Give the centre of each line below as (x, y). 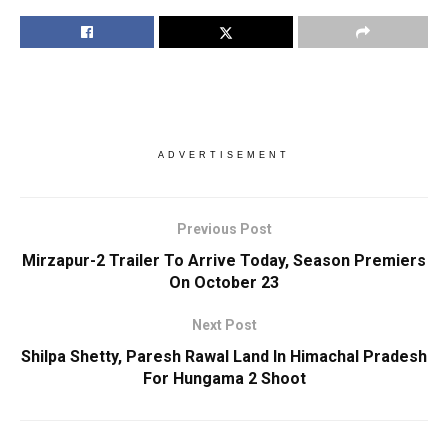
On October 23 (224, 283)
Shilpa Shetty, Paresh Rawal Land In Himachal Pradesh (224, 357)
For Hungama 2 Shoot (224, 379)
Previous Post (224, 229)
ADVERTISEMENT (224, 155)
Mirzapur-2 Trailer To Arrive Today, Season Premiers (224, 261)
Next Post (224, 325)
